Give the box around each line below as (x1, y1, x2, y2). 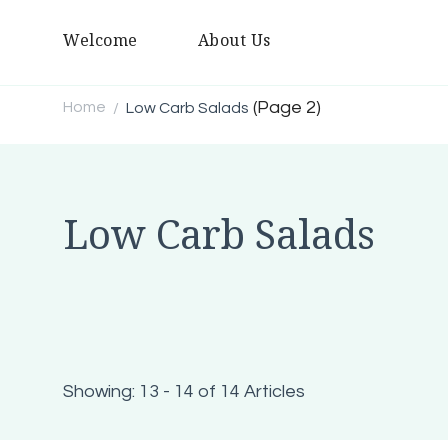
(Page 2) (249, 97, 321, 117)
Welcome (63, 28, 138, 51)
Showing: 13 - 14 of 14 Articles (63, 381, 305, 401)
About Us (197, 28, 271, 51)
